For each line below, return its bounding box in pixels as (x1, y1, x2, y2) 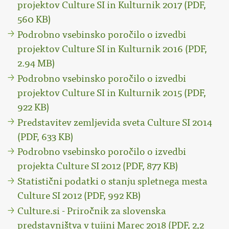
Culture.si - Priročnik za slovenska (17, 205, 167, 217)
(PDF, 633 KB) (17, 131, 74, 143)
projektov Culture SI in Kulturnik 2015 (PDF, (17, 87, 207, 99)
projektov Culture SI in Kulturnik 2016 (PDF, (17, 43, 208, 55)
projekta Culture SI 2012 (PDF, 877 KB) (17, 161, 178, 172)
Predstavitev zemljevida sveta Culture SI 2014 (17, 117, 213, 128)
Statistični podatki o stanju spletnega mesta (17, 176, 208, 188)
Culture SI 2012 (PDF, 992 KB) (17, 190, 141, 202)
